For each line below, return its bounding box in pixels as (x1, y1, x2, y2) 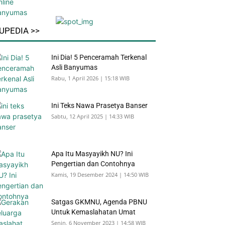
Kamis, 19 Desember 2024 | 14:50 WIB (51, 171, 149, 179)
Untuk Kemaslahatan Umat (51, 208, 136, 216)
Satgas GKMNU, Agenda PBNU (51, 198, 147, 206)
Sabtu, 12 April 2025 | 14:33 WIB (51, 113, 134, 121)
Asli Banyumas (51, 63, 97, 72)
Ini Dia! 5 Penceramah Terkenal (51, 53, 147, 62)
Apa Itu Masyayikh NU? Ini (51, 150, 133, 158)
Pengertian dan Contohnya (51, 160, 135, 168)
